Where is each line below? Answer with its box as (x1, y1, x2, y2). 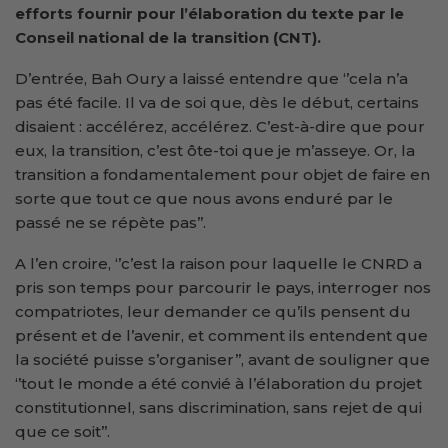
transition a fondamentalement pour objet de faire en (15, 164, 430, 184)
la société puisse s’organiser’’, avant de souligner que (15, 349, 430, 369)
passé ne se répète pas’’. (15, 212, 206, 232)
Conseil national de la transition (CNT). (15, 27, 321, 47)
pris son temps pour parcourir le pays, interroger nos (15, 277, 431, 297)
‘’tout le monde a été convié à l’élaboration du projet (15, 373, 422, 393)
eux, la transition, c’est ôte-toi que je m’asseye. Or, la (15, 140, 415, 160)
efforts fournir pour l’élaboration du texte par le (15, 3, 404, 23)
